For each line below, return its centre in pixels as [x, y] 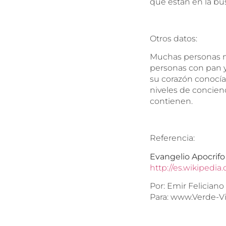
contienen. [171, 101]
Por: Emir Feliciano [187, 186]
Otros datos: [174, 39]
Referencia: [172, 138]
